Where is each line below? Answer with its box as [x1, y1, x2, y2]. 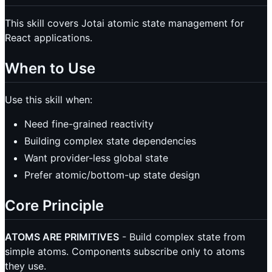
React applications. [5, 31, 92, 44]
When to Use [5, 59, 95, 77]
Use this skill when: [5, 93, 92, 106]
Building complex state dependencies [24, 135, 196, 148]
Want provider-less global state [24, 152, 168, 165]
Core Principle [5, 197, 104, 215]
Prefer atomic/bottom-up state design [24, 169, 200, 182]
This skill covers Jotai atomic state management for [5, 16, 244, 29]
